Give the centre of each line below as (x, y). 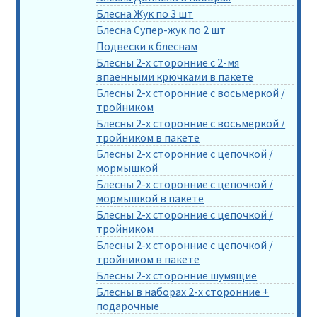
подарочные (128, 305)
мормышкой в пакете (150, 198)
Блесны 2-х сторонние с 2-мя (168, 62)
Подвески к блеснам (147, 46)
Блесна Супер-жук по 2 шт (161, 29)
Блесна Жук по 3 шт (145, 13)
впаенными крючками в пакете (175, 76)
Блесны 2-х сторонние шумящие (177, 275)
